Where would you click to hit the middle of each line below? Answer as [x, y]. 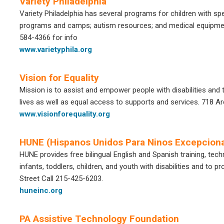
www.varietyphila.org [56, 49]
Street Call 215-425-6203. [61, 178]
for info [64, 37]
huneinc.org [41, 190]
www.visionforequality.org [65, 114]
